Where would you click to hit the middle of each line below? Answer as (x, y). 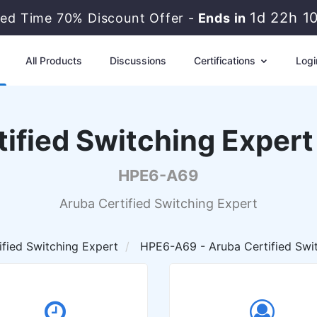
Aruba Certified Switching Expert (158, 203)
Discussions (138, 60)
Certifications (226, 60)
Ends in (222, 18)
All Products (53, 60)
